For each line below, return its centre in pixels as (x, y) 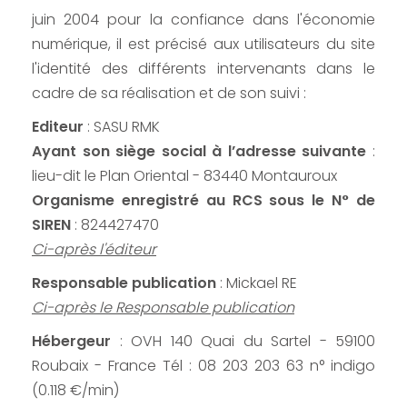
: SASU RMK (124, 127)
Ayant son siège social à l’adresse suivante (202, 152)
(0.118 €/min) (75, 391)
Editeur (60, 127)
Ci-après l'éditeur (94, 250)
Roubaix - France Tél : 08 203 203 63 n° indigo (203, 366)
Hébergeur (71, 342)
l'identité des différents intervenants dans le (203, 69)
